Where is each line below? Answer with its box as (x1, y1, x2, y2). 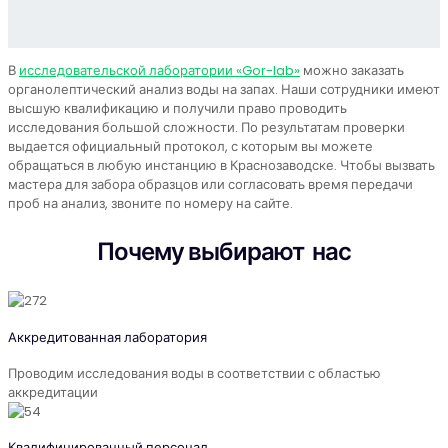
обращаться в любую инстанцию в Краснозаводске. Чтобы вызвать (8, 156, 435, 176)
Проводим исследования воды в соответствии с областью (8, 363, 381, 383)
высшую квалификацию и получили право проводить (8, 99, 347, 119)
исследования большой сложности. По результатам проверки (8, 118, 405, 138)
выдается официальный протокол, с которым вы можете (8, 137, 373, 157)
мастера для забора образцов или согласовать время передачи (8, 175, 413, 195)
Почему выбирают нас (97, 235, 351, 269)
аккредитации (8, 382, 98, 402)
